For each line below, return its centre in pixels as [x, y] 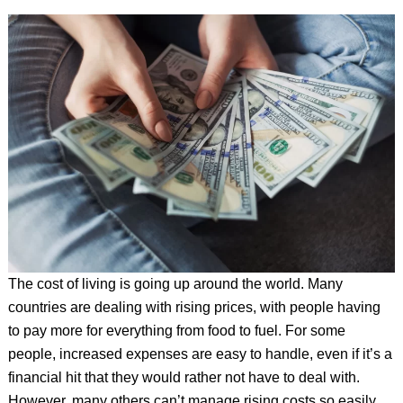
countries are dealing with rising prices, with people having [194, 307]
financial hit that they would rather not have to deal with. [184, 377]
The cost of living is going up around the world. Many [175, 283]
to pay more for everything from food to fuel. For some [176, 330]
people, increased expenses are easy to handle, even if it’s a [200, 354]
